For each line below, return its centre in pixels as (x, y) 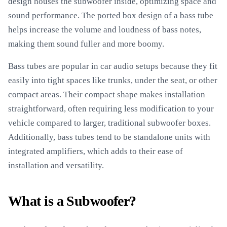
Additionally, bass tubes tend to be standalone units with (109, 137)
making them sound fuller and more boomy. (86, 44)
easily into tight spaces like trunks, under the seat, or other (113, 80)
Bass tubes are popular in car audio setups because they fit (113, 66)
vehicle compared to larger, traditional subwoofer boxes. (109, 123)
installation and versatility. (56, 165)
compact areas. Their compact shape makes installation (107, 94)
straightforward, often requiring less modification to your (111, 109)
